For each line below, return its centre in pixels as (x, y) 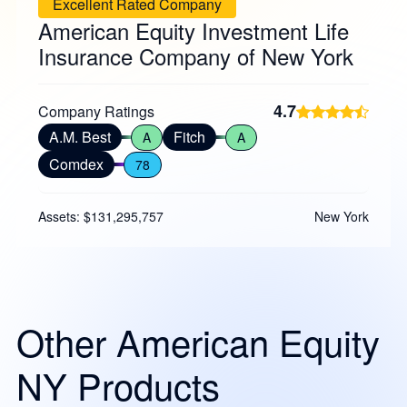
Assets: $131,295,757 (100, 216)
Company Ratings (96, 111)
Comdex (76, 164)
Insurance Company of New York (195, 56)
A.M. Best (79, 137)
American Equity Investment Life (193, 30)
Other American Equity (198, 341)
